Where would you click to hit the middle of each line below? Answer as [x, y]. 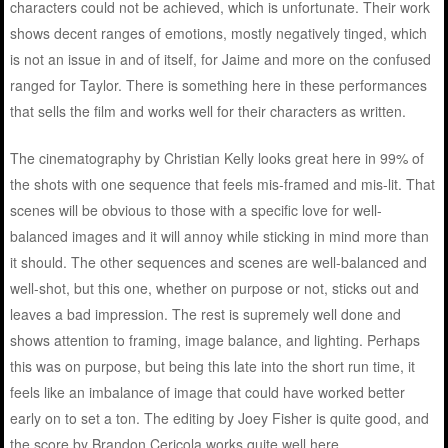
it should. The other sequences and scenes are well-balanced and [219, 261]
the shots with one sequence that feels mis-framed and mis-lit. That [223, 183]
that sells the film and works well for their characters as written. [208, 110]
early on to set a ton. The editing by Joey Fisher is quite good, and [220, 417]
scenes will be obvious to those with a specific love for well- [196, 209]
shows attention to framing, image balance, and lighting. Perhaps [215, 339]
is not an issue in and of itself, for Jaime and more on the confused [221, 58]
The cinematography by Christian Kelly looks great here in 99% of [217, 157]
